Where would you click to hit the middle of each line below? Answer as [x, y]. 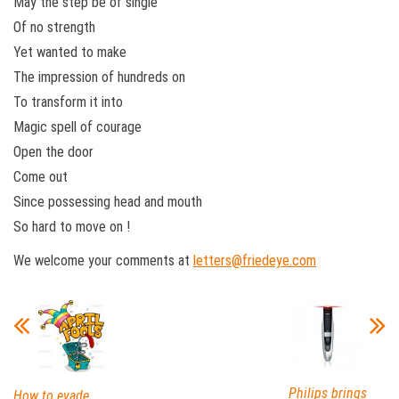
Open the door [53, 151]
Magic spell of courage [77, 126]
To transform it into [68, 102]
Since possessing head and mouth [108, 201]
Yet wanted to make [70, 52]
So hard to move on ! [72, 226]
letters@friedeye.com [255, 260]
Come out [41, 176]
